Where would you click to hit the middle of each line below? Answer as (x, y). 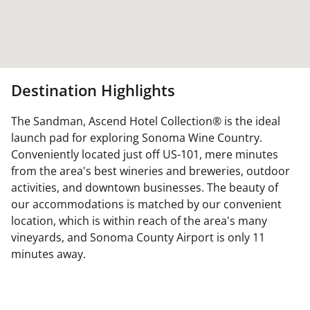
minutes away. (48, 254)
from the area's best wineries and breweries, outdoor (151, 171)
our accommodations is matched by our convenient (146, 204)
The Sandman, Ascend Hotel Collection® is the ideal (146, 121)
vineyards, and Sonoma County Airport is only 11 (138, 237)
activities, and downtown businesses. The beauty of (145, 188)
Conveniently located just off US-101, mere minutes (145, 154)
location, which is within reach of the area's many (139, 221)
